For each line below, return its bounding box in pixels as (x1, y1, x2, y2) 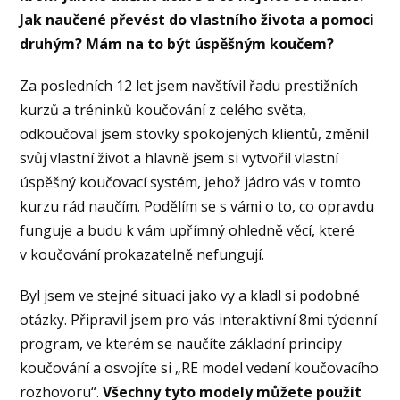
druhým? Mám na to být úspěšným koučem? (20, 34, 335, 54)
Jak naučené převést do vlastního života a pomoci (20, 10, 375, 30)
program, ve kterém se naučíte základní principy (20, 333, 343, 354)
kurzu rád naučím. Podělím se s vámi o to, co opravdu (20, 196, 375, 216)
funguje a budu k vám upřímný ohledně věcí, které (20, 220, 355, 240)
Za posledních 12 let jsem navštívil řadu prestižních (20, 75, 359, 96)
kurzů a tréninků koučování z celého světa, (20, 99, 307, 120)
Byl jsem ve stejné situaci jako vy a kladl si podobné (20, 285, 361, 305)
